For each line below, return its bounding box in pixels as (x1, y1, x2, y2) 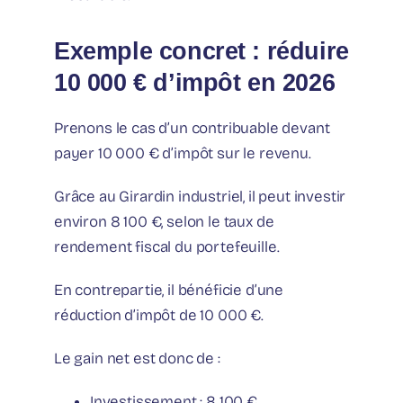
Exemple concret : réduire (54, 36, 349, 65)
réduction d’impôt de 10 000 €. (54, 305, 264, 325)
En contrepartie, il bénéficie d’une (54, 280, 284, 300)
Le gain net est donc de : (54, 348, 220, 368)
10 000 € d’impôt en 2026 (54, 67, 336, 96)
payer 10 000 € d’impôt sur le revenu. (54, 143, 311, 163)
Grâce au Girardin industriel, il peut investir (54, 186, 346, 206)
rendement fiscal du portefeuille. (54, 237, 280, 256)
